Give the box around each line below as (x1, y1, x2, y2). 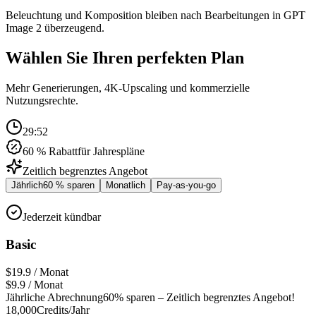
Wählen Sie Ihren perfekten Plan (6, 49, 244, 68)
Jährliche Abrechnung (6, 291, 103, 303)
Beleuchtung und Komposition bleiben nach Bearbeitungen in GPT (6, 9, 305, 22)
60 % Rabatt (23, 145, 78, 158)
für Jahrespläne (78, 145, 145, 158)
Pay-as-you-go (157, 180, 216, 191)
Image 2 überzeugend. (6, 22, 104, 35)
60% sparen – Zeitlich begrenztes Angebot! (103, 291, 295, 303)
